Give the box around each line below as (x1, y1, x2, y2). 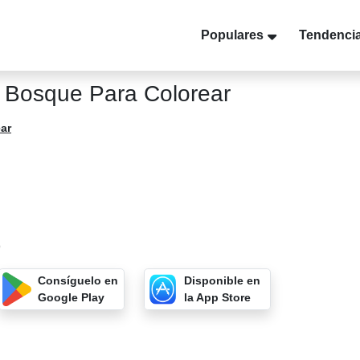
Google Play (38, 291, 105, 304)
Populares (201, 28, 264, 42)
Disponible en (183, 274, 260, 287)
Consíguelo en (38, 274, 119, 287)
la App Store (183, 291, 251, 304)
